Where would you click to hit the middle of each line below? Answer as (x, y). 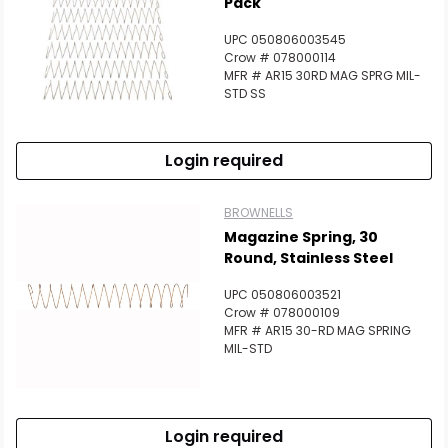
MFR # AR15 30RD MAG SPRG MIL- (322, 75)
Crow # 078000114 (280, 57)
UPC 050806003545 (285, 39)
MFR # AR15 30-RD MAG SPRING (317, 330)
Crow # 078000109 (282, 312)
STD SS (245, 93)
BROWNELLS (258, 212)
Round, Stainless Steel (308, 258)
